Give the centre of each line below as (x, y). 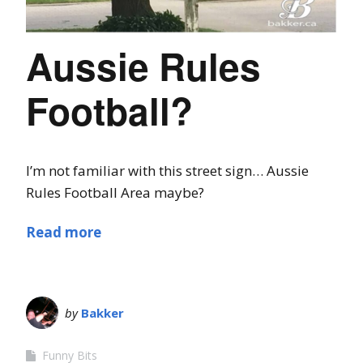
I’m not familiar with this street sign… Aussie (167, 171)
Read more (64, 233)
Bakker (102, 313)
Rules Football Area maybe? (115, 193)
